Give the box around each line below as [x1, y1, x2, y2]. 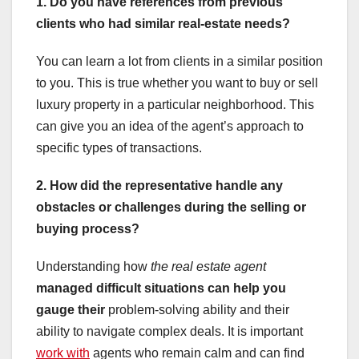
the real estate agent [151, 260, 266, 274]
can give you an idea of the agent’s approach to [36, 119, 304, 134]
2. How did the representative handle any [36, 179, 283, 193]
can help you [208, 281, 286, 296]
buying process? [36, 222, 139, 236]
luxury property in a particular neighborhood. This [36, 98, 314, 112]
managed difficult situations [36, 281, 204, 296]
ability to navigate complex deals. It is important [36, 325, 303, 339]
